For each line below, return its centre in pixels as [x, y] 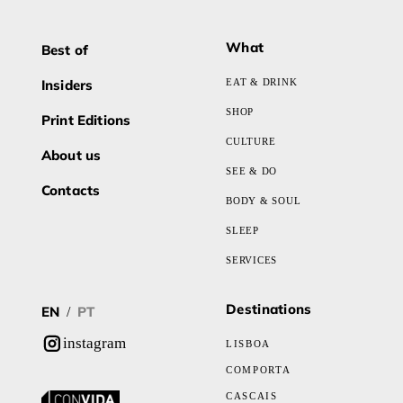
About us [72, 155]
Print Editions [86, 120]
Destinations [269, 309]
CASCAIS [252, 396]
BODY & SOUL [264, 201]
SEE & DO [252, 171]
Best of [65, 50]
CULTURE [251, 141]
